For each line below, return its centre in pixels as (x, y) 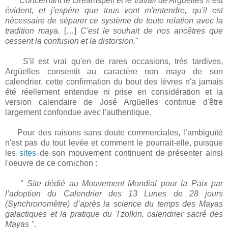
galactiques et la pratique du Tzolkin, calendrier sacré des (114, 214)
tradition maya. (33, 31)
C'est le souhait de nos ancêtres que (150, 31)
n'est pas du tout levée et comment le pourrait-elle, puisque (114, 143)
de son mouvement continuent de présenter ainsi (129, 153)
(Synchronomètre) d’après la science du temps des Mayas (114, 204)
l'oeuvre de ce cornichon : (51, 163)
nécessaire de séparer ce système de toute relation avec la (114, 21)
